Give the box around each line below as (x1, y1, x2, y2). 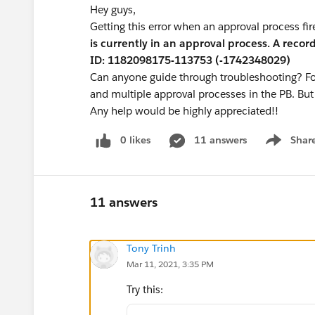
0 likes (120, 134, 150, 146)
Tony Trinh (127, 241, 176, 255)
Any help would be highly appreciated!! (90, 104, 278, 117)
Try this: (127, 282, 163, 296)
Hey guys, (90, 3, 139, 16)
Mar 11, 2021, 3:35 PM (127, 257, 214, 270)
